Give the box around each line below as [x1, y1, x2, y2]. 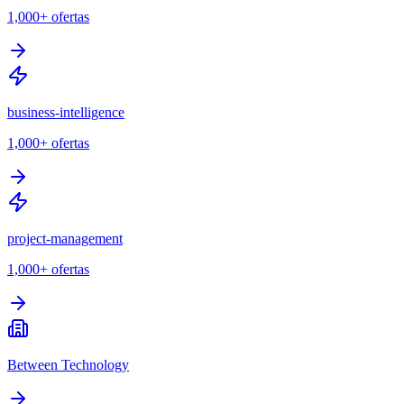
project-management [7, 230, 123, 246]
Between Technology [7, 356, 129, 372]
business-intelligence [7, 104, 124, 120]
